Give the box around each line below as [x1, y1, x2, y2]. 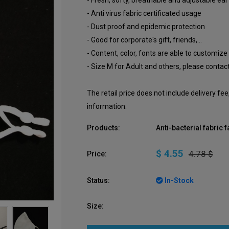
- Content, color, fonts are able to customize [86, 49, 227, 57]
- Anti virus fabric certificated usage [86, 9, 201, 17]
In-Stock [163, 176, 194, 185]
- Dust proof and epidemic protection [86, 22, 205, 31]
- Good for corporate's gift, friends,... [86, 36, 202, 44]
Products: [86, 124, 120, 132]
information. [86, 102, 127, 110]
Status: [86, 176, 110, 185]
